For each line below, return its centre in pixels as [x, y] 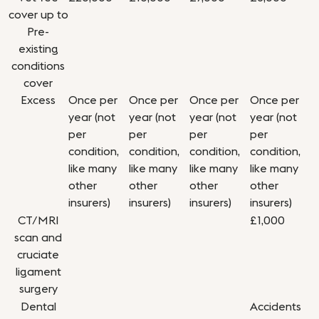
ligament [38, 272]
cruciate [38, 255]
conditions [38, 67]
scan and [38, 238]
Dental [38, 307]
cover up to [38, 15]
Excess [38, 101]
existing [38, 49]
